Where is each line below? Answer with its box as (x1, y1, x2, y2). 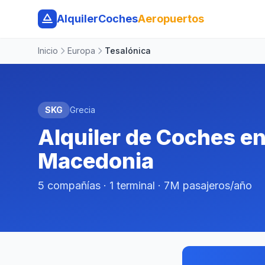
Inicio (38, 46, 58, 56)
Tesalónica (105, 46, 151, 56)
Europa (67, 46, 95, 56)
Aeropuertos (138, 12, 204, 25)
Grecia (70, 105, 95, 115)
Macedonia (38, 148, 154, 174)
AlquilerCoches (57, 12, 138, 25)
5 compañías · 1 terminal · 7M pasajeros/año (38, 179, 252, 192)
